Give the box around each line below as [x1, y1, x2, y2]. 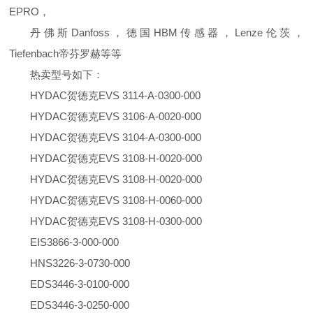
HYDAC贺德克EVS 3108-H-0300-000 [30, 215, 203, 228]
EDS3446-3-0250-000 [30, 299, 130, 312]
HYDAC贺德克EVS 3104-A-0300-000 [30, 131, 202, 144]
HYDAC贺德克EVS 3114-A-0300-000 [30, 89, 201, 102]
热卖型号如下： [30, 68, 107, 81]
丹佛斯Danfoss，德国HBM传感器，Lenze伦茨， [30, 27, 304, 39]
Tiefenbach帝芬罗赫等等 [9, 48, 125, 60]
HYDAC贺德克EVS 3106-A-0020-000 [30, 110, 202, 123]
